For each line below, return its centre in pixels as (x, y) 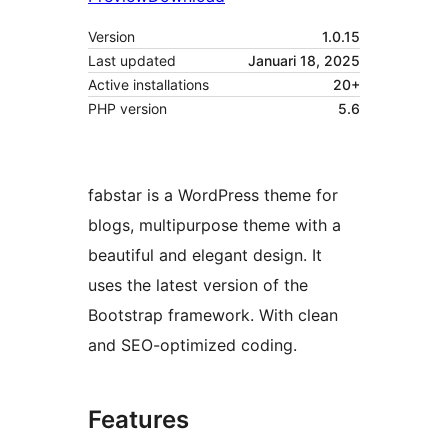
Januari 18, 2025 (304, 61)
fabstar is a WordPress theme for (213, 195)
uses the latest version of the (198, 285)
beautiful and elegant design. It (205, 255)
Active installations (148, 85)
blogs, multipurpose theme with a (214, 225)
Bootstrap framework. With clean (213, 315)
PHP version (127, 109)
